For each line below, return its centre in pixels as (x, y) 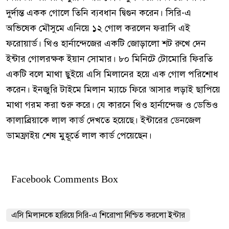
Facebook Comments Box (65, 179)
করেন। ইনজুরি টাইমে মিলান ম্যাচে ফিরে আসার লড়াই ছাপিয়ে (113, 89)
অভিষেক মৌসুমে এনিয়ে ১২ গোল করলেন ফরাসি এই (98, 28)
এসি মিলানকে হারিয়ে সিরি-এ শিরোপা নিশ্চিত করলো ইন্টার (98, 215)
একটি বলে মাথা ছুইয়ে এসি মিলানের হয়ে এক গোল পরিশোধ (112, 74)
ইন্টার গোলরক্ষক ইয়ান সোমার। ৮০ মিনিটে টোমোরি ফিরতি (109, 59)
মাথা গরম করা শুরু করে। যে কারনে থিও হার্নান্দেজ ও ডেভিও (112, 105)
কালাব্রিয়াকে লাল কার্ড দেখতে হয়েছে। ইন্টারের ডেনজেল (104, 120)
